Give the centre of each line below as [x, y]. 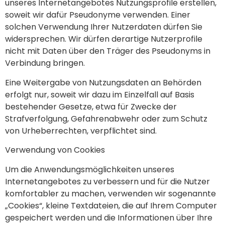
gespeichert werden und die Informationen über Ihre [109, 217]
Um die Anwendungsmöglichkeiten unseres [90, 169]
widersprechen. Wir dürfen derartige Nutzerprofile [104, 39]
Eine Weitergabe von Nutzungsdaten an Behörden [103, 82]
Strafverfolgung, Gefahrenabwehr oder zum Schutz [106, 119]
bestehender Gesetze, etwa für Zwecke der [91, 106]
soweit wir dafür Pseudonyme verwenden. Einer [98, 15]
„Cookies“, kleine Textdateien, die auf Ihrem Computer [111, 205]
